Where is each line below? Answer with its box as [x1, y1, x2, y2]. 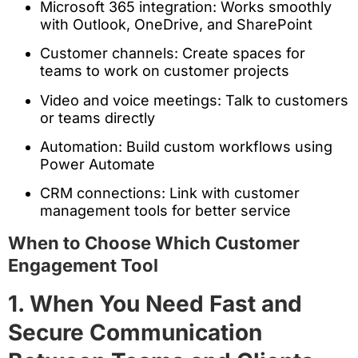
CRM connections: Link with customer [40, 185, 300, 202]
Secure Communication [8, 318, 262, 346]
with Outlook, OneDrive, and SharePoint [40, 15, 312, 33]
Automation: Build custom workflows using [40, 138, 332, 156]
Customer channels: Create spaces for [40, 45, 305, 62]
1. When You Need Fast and [8, 289, 302, 317]
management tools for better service [40, 202, 291, 220]
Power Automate [40, 156, 155, 173]
